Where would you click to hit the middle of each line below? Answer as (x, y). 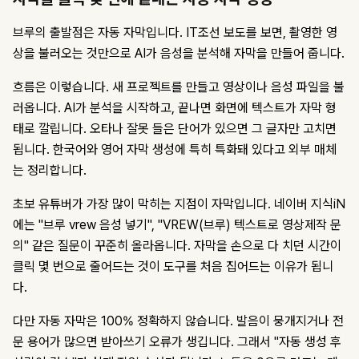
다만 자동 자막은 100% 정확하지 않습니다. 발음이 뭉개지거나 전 (178, 321)
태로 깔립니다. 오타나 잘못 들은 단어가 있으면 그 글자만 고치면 (175, 129)
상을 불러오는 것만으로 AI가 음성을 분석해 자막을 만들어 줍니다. (179, 54)
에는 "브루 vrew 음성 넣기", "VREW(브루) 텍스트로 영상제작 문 (177, 225)
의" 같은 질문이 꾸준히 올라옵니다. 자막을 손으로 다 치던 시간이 (177, 246)
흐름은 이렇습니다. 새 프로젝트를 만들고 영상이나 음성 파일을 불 (179, 87)
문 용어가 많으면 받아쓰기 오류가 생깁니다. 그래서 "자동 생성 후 (177, 342)
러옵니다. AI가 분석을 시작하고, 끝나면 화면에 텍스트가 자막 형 (175, 108)
